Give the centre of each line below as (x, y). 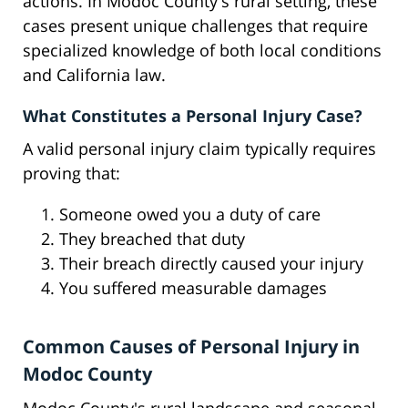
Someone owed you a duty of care (190, 214)
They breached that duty (152, 239)
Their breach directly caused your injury (211, 264)
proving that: (71, 173)
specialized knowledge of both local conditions (202, 51)
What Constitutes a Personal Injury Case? (193, 116)
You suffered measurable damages (193, 288)
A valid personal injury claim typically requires (199, 149)
